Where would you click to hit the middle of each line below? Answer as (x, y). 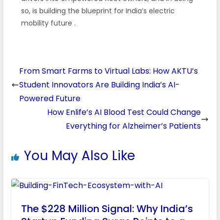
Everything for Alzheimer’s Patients (134, 126)
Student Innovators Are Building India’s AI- (99, 84)
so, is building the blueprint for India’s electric (98, 11)
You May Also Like (79, 155)
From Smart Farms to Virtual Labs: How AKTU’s (108, 71)
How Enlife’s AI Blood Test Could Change (124, 112)
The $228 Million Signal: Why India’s (107, 208)
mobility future (47, 23)
